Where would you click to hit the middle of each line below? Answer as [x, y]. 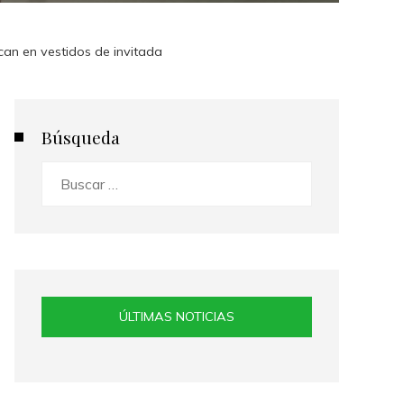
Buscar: [64, 173]
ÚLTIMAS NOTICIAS [177, 317]
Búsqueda [81, 137]
